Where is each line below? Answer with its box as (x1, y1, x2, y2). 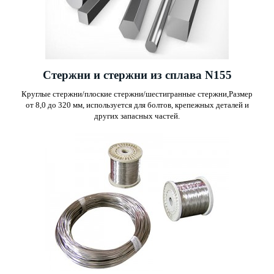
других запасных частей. (94, 111, 180, 121)
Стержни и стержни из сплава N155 (42, 68, 232, 82)
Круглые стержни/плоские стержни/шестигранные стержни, (21, 89, 229, 99)
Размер (229, 89, 253, 99)
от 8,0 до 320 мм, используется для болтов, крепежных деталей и (25, 100, 249, 110)
